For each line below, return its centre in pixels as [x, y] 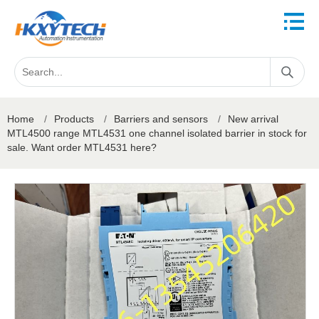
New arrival [253, 119]
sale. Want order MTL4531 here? [82, 147]
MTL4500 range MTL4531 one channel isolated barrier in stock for [157, 133]
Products [74, 119]
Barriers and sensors [161, 119]
